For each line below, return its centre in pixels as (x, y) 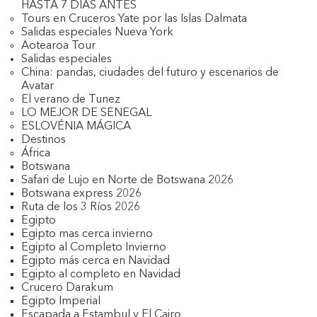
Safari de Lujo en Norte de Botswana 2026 (127, 180)
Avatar (38, 86)
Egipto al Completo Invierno (94, 248)
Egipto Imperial (61, 301)
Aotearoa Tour (58, 46)
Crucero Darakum (67, 288)
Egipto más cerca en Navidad (96, 261)
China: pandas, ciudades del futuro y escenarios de (150, 73)
